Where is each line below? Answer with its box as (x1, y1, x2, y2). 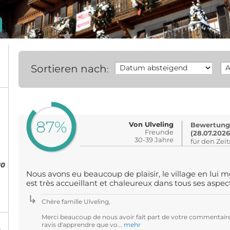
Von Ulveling (129, 120, 174, 128)
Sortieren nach (30, 63, 107, 75)
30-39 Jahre (135, 136, 174, 144)
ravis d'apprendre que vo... (41, 221, 124, 228)
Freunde (145, 128, 174, 136)
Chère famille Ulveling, (41, 198, 110, 205)
